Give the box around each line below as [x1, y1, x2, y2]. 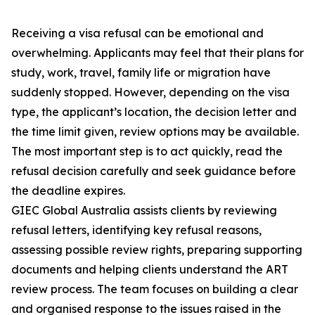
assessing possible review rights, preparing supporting [11, 243, 302, 257]
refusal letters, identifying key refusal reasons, [11, 223, 262, 238]
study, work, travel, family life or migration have [11, 65, 271, 80]
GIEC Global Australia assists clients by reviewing [11, 203, 277, 218]
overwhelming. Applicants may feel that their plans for [11, 46, 304, 60]
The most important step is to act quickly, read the [11, 144, 283, 159]
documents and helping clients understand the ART [11, 262, 288, 277]
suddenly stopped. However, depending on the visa [11, 85, 290, 100]
